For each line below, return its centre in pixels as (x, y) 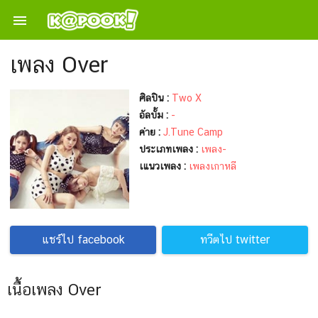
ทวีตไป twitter (235, 240)
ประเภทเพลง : (169, 149)
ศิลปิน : (154, 98)
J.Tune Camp (193, 132)
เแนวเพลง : (163, 166)
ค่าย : (150, 132)
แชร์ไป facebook (83, 240)
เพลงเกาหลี (213, 166)
